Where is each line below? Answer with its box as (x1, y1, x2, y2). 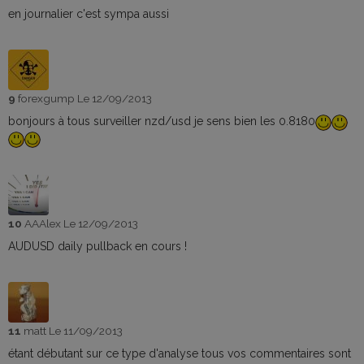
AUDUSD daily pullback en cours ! (8, 239, 187, 253)
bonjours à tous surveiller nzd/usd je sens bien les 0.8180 (8, 115, 315, 128)
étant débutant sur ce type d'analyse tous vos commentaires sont (8, 346, 351, 360)
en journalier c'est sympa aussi (8, 7, 169, 21)
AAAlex (24, 216, 63, 230)
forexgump (18, 92, 77, 106)
